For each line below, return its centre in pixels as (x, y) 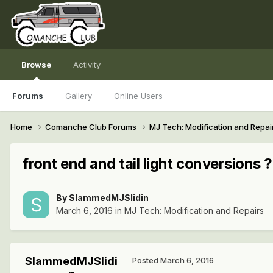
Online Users (138, 96)
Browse (36, 65)
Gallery (79, 96)
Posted (146, 261)
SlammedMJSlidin (109, 198)
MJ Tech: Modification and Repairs (194, 211)
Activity (87, 65)
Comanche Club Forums (92, 126)
